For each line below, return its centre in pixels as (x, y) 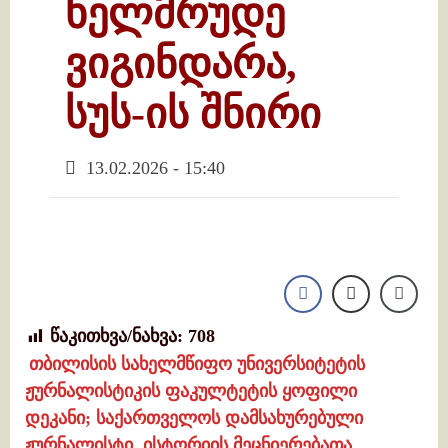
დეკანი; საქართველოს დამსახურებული (194, 417)
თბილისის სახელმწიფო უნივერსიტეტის (196, 363)
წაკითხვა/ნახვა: (116, 336)
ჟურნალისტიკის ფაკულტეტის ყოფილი (191, 390)
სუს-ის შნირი (193, 114)
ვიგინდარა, (181, 64)
